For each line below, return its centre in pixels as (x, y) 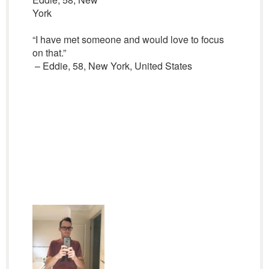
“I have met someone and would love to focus (128, 39)
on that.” (49, 53)
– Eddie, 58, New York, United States (112, 66)
